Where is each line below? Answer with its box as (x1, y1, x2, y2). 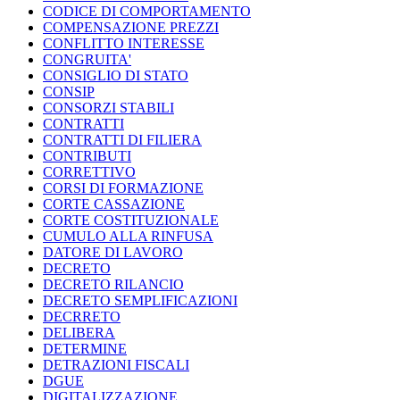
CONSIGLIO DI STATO (43, 68, 188, 84)
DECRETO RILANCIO (43, 277, 184, 293)
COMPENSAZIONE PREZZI (43, 20, 219, 36)
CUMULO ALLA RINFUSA (43, 229, 213, 245)
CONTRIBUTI (43, 148, 131, 164)
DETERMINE (43, 341, 127, 357)
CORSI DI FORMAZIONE (43, 180, 204, 196)
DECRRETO (43, 309, 121, 325)
